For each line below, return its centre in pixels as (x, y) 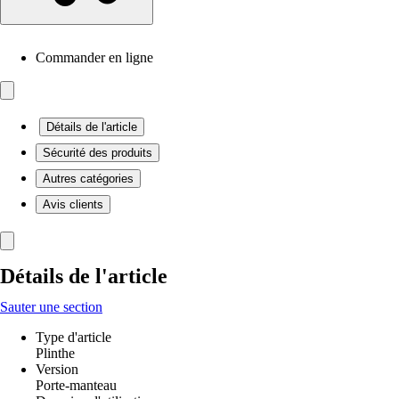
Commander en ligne (94, 57)
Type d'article (73, 337)
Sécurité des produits (98, 153)
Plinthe (55, 353)
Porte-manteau (76, 385)
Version (57, 369)
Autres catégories (88, 179)
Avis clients (73, 204)
